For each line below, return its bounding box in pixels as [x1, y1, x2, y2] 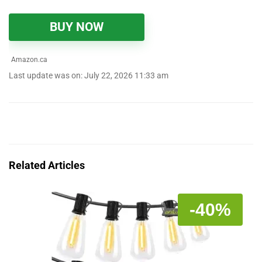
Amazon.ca [9, 56, 47, 64]
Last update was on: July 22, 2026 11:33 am [9, 71, 168, 81]
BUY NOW [50, 20, 104, 34]
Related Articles [9, 159, 85, 171]
